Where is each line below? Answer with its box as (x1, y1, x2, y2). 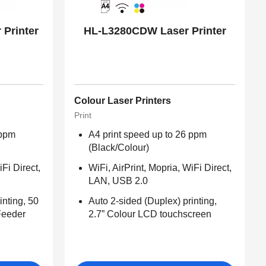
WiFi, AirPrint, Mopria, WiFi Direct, (88, 163, 232, 173)
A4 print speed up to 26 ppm (88, 129, 207, 140)
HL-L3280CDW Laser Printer (83, 25, 226, 37)
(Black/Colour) (88, 142, 150, 153)
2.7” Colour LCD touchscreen (88, 209, 212, 220)
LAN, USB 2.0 (88, 176, 148, 186)
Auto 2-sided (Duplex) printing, (88, 196, 217, 207)
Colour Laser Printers (74, 96, 172, 106)
